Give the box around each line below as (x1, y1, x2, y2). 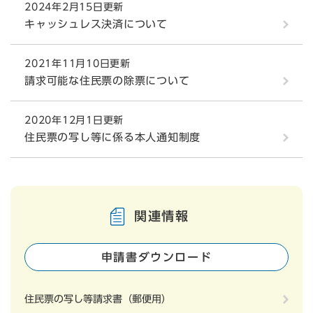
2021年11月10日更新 (24, 59, 131, 69)
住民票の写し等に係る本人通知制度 (24, 132, 201, 143)
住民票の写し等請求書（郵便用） (24, 294, 171, 305)
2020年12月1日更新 (24, 115, 124, 126)
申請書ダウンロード (101, 252, 212, 263)
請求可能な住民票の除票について (24, 75, 190, 87)
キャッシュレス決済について (24, 19, 168, 30)
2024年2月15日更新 (24, 2, 124, 13)
